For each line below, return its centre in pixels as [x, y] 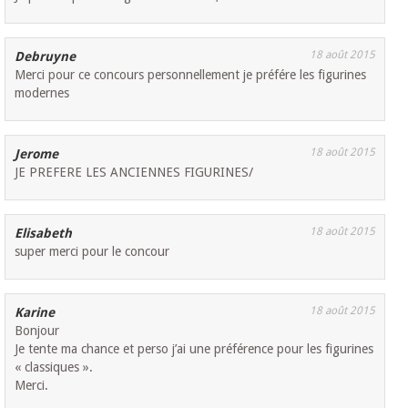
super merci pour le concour [92, 252]
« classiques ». [54, 367]
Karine [35, 313]
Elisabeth [44, 234]
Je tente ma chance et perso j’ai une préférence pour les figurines [194, 349]
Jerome [37, 154]
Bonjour [37, 331]
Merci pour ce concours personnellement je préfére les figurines [191, 75]
